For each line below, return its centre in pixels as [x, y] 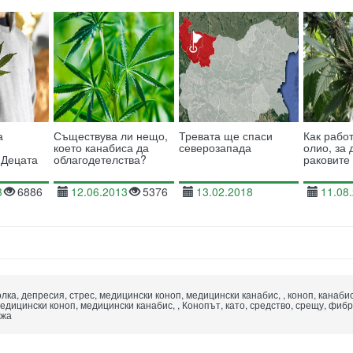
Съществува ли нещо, [110, 136]
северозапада [215, 147]
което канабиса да [101, 147]
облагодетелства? [100, 159]
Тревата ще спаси [225, 136]
